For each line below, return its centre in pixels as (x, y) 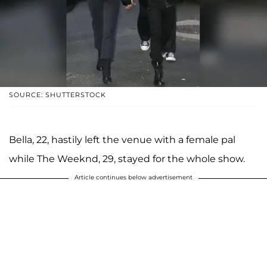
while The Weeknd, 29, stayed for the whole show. (127, 159)
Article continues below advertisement (133, 177)
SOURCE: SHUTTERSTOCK (58, 94)
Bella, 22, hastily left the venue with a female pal (122, 139)
